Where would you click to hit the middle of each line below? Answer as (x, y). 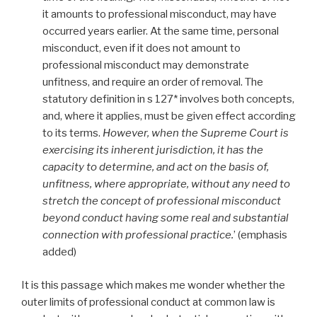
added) (59, 252)
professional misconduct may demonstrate (146, 65)
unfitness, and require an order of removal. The (153, 82)
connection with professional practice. (138, 235)
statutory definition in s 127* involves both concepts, (168, 99)
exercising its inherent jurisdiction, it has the (153, 150)
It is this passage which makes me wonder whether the (153, 285)
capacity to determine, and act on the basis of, (156, 167)
